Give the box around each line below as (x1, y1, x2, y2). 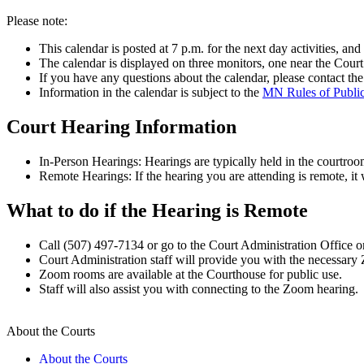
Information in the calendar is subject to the (39, 85, 262, 100)
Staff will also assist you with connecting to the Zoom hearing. (39, 281, 358, 296)
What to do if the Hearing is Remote (6, 199, 308, 221)
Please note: (6, 14, 67, 28)
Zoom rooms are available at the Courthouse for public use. (39, 266, 342, 281)
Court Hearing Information (6, 115, 236, 137)
